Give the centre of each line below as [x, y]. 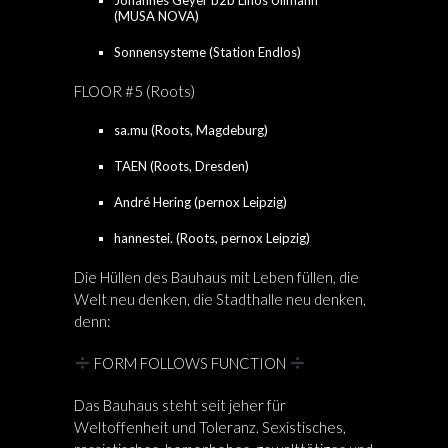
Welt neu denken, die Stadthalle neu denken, [220, 299]
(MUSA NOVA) [156, 16]
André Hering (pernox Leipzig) [200, 202]
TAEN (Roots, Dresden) [181, 166]
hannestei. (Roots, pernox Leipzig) [212, 238]
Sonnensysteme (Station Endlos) [207, 52]
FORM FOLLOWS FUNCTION [190, 363]
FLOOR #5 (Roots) [134, 91]
